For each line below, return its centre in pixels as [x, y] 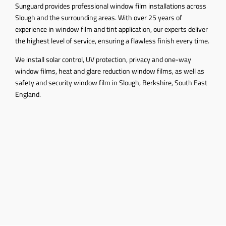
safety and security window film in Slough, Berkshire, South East [111, 82]
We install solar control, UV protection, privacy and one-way [103, 59]
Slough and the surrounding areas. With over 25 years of [99, 17]
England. [28, 94]
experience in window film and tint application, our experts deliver [111, 29]
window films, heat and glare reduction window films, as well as [110, 71]
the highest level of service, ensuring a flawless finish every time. [112, 40]
